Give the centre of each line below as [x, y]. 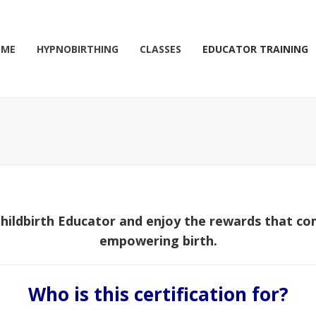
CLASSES [160, 49]
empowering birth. [158, 241]
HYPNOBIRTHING [78, 49]
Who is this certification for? [158, 294]
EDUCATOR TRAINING [255, 49]
